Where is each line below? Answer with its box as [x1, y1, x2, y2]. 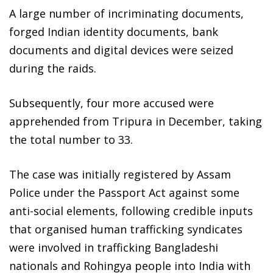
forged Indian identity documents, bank [9, 24, 218, 39]
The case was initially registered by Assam [9, 166, 231, 182]
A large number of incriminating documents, [9, 5, 244, 21]
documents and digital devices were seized [9, 42, 233, 57]
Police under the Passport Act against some [9, 185, 239, 200]
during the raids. [9, 60, 96, 76]
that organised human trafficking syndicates [9, 221, 243, 236]
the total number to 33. [9, 132, 133, 147]
